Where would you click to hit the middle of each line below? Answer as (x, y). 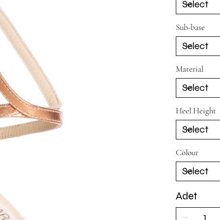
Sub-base (190, 27)
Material (189, 69)
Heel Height (196, 110)
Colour (187, 152)
